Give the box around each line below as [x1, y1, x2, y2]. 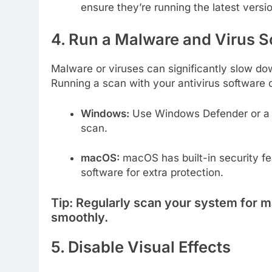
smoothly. [51, 209, 108, 225]
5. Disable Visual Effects [51, 237, 231, 257]
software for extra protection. [80, 166, 223, 179]
